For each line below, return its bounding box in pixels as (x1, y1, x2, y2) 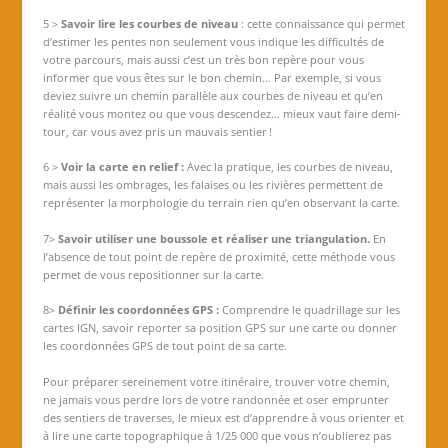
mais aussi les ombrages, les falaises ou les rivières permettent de (42, 177, 383, 193)
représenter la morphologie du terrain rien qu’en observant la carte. (42, 195, 400, 211)
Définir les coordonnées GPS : (57, 302, 219, 318)
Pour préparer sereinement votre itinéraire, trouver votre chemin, (42, 373, 390, 389)
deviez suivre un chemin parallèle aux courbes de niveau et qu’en (42, 87, 383, 103)
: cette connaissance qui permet (237, 15, 405, 31)
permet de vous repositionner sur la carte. (42, 266, 264, 282)
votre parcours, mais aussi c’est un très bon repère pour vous (42, 51, 364, 67)
